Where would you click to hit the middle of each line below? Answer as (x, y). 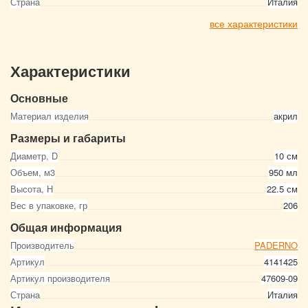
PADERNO (276, 245)
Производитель (42, 245)
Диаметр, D (34, 156)
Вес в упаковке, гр (49, 205)
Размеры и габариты (68, 138)
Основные (39, 98)
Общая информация (66, 227)
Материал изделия (49, 116)
